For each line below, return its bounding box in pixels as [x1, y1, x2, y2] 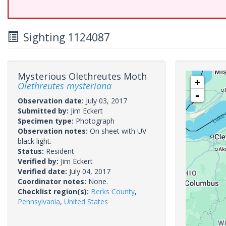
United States [64, 197, 108, 206]
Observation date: [18, 96, 86, 105]
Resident [46, 146, 74, 156]
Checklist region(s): [18, 187, 91, 196]
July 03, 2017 [86, 96, 127, 105]
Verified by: [18, 156, 61, 166]
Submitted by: [18, 106, 71, 116]
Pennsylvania [18, 197, 60, 206]
